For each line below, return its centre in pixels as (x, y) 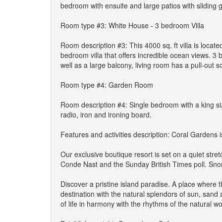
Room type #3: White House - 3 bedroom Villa (132, 25)
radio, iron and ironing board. (106, 114)
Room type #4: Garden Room (107, 85)
